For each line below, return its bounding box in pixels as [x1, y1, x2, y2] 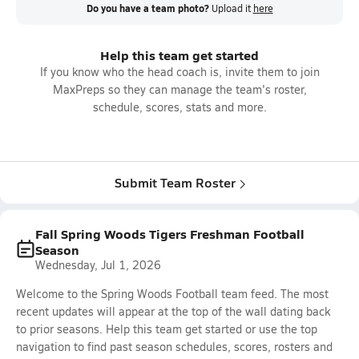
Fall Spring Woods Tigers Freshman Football [35, 224, 305, 243]
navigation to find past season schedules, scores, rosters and [16, 339, 333, 354]
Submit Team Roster [114, 173, 236, 192]
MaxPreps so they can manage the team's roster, [52, 82, 307, 97]
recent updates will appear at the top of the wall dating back [16, 304, 330, 319]
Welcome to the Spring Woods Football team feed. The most [16, 286, 329, 301]
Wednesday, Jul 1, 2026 [35, 257, 161, 272]
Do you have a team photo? [86, 2, 209, 15]
